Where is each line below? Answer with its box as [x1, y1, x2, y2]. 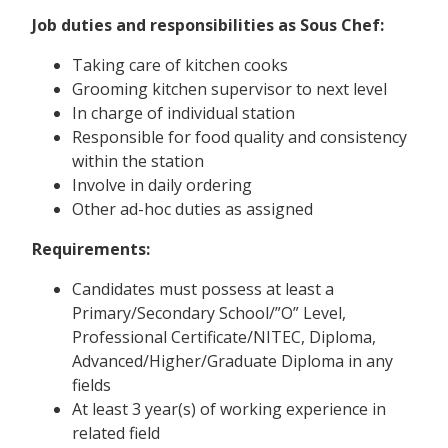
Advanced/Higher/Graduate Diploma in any [72, 350, 393, 373]
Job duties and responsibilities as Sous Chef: [32, 14, 384, 37]
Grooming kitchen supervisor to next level [72, 78, 387, 101]
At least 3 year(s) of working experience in [72, 398, 386, 421]
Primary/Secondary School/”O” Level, [72, 302, 346, 325]
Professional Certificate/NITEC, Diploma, [72, 326, 376, 349]
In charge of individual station [72, 102, 295, 125]
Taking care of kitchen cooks [72, 54, 288, 77]
